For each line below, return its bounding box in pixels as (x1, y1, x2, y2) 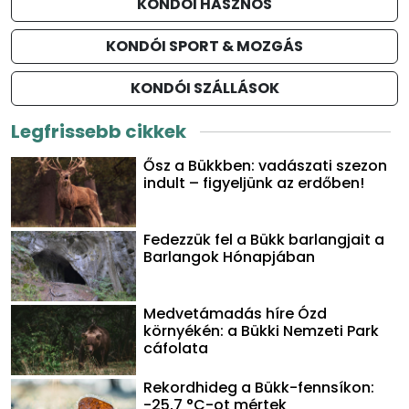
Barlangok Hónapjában (143, 246, 316, 268)
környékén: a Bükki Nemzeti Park (143, 320, 380, 342)
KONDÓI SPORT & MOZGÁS (106, 36, 303, 57)
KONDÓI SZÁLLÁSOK (130, 78, 279, 99)
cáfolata (143, 338, 209, 360)
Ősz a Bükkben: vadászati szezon (143, 155, 388, 176)
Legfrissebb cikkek (11, 119, 186, 144)
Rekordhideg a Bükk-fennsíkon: (143, 377, 375, 399)
